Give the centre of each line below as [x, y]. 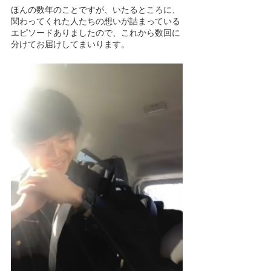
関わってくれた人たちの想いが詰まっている [96, 21]
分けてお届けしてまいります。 [70, 44]
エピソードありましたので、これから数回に [96, 32]
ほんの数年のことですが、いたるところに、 [96, 9]
